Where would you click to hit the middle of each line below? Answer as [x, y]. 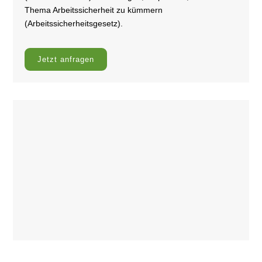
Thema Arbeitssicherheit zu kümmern [94, 10]
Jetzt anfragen [66, 59]
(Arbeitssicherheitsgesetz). [74, 23]
